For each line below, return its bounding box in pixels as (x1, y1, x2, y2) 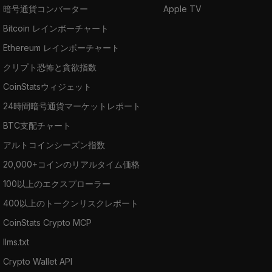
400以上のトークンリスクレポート (3, 197, 138, 208)
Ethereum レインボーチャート (3, 42, 120, 53)
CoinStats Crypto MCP (3, 217, 92, 228)
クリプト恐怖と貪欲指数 (3, 61, 97, 72)
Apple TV (163, 3, 202, 14)
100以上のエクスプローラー (3, 178, 110, 189)
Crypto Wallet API (3, 256, 72, 267)
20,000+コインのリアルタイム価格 (3, 158, 140, 169)
